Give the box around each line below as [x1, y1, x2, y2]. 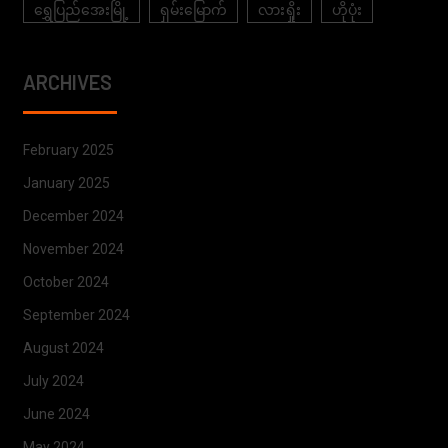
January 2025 [22, 175, 110, 192]
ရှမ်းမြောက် [159, 2, 227, 19]
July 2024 [22, 373, 84, 390]
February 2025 [22, 142, 114, 159]
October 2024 [22, 274, 109, 291]
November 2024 [22, 241, 124, 258]
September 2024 [22, 307, 130, 324]
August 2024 [22, 340, 104, 357]
